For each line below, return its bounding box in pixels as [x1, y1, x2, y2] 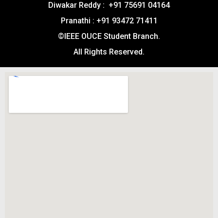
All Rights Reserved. [73, 47, 145, 56]
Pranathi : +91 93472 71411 [60, 16, 158, 25]
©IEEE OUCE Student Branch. [58, 31, 160, 41]
